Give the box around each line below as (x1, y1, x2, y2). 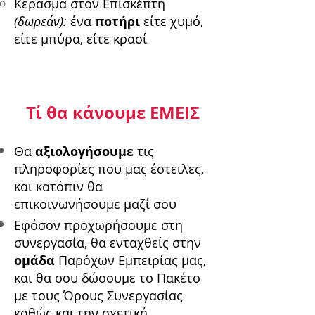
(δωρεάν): (14, 13, 67, 30)
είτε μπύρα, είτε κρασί (14, 30, 147, 48)
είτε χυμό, (143, 13, 203, 30)
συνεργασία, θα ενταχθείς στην (14, 234, 201, 252)
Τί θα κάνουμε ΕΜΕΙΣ (25, 101, 200, 125)
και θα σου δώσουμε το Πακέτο (14, 269, 200, 287)
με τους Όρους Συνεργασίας (14, 287, 183, 304)
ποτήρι (95, 13, 143, 31)
